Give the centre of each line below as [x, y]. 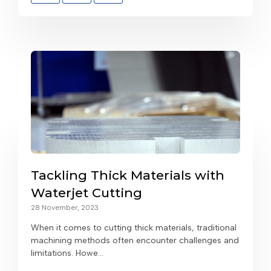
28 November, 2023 [65, 208]
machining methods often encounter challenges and [135, 241]
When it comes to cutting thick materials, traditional [134, 228]
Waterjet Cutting [87, 193]
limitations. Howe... [67, 253]
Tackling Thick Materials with [128, 175]
